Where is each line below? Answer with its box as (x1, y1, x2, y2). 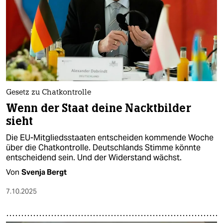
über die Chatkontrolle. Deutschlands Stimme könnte (6, 142, 201, 153)
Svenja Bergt (21, 167, 67, 177)
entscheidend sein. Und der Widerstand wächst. (6, 152, 182, 163)
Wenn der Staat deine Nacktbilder (6, 101, 191, 116)
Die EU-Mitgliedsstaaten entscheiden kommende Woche (6, 132, 214, 143)
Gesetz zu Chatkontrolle (6, 89, 91, 97)
